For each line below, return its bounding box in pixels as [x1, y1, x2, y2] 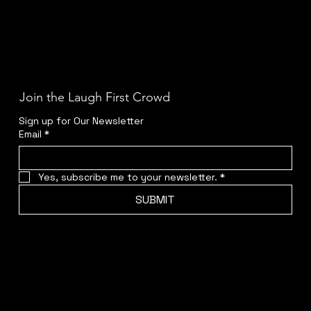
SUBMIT [135, 192, 176, 207]
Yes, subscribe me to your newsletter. [37, 170, 217, 183]
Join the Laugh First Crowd [19, 90, 171, 106]
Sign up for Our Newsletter [18, 114, 144, 127]
